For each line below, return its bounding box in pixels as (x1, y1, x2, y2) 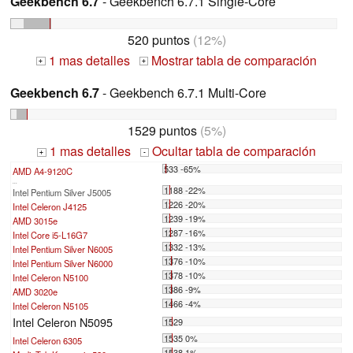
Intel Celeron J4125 (13, 200, 87, 214)
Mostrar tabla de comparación (148, 50, 318, 69)
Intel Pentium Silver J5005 (13, 186, 111, 199)
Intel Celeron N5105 (13, 299, 88, 313)
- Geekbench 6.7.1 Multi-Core (99, 83, 266, 102)
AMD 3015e (13, 214, 58, 228)
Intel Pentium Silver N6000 (13, 257, 113, 270)
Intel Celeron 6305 (13, 334, 82, 347)
